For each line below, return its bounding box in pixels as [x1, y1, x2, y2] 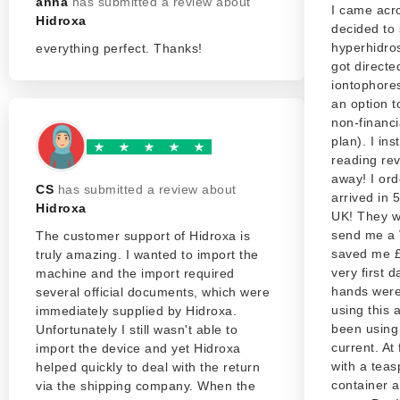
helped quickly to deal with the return [36, 360, 260, 374]
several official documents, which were [36, 285, 270, 299]
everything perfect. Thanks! [36, 41, 203, 55]
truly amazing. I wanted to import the [36, 247, 259, 262]
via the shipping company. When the [36, 379, 255, 393]
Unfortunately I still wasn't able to [36, 322, 237, 337]
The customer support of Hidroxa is [36, 229, 250, 243]
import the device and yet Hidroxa [36, 341, 241, 355]
